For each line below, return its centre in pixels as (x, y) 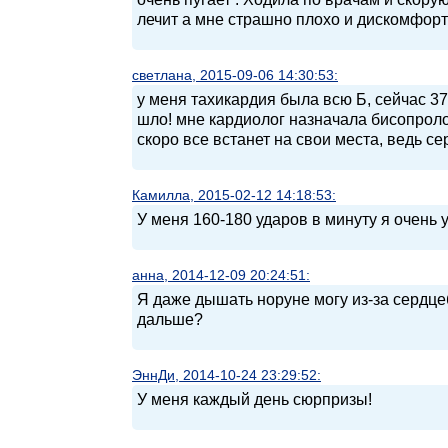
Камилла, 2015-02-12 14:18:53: (234, 195)
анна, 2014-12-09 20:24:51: (221, 275)
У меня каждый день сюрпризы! (254, 399)
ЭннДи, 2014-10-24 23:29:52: (226, 375)
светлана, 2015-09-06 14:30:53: (235, 75)
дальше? (170, 319)
